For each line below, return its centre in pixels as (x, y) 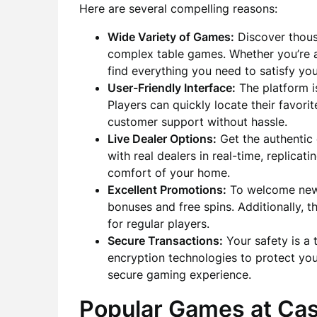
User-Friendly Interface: (172, 88)
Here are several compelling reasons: (178, 8)
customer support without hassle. (197, 122)
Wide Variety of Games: (171, 37)
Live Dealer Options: (162, 139)
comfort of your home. (169, 173)
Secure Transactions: (165, 241)
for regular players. (158, 224)
